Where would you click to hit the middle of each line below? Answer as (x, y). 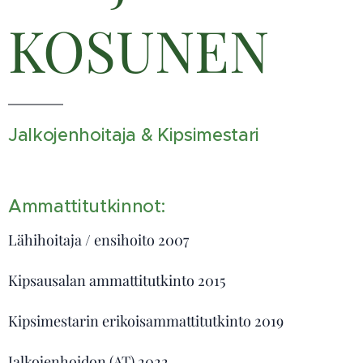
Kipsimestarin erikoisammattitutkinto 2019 (146, 321)
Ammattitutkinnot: (87, 207)
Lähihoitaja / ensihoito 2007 (98, 240)
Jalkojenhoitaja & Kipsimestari (134, 135)
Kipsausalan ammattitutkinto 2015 (117, 281)
